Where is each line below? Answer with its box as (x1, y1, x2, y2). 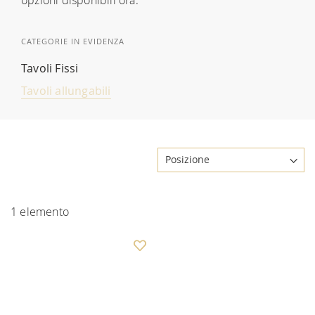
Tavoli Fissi (21, 60, 79, 76)
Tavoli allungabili (21, 82, 111, 98)
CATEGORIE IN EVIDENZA (21, 35, 124, 46)
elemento (17, 203, 70, 219)
